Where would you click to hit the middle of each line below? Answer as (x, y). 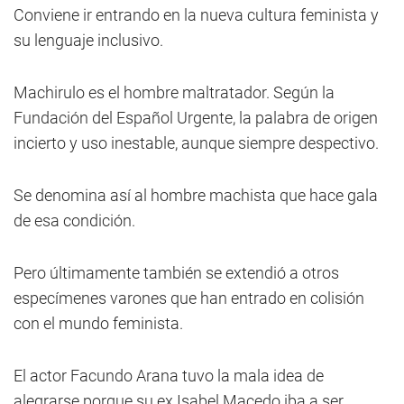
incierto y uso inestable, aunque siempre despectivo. (196, 143)
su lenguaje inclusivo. (88, 40)
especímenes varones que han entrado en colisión (189, 298)
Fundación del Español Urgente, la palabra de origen (196, 118)
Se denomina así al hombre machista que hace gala (196, 195)
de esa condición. (74, 220)
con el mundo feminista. (98, 323)
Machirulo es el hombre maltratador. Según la (174, 92)
